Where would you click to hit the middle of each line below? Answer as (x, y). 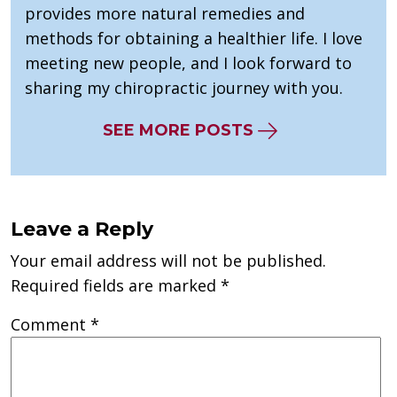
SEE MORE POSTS (178, 131)
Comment (51, 325)
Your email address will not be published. (168, 261)
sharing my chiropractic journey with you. (184, 88)
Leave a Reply (82, 230)
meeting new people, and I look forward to (188, 63)
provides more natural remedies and (165, 14)
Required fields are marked (116, 286)
